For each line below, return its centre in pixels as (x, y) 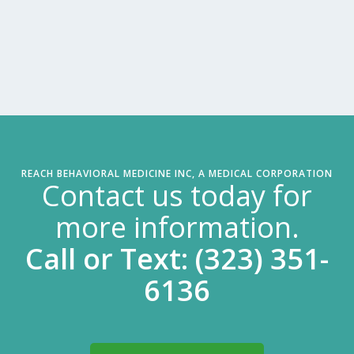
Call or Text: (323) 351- (177, 259)
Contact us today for (177, 196)
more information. (177, 227)
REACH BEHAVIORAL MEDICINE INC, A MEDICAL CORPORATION (177, 173)
